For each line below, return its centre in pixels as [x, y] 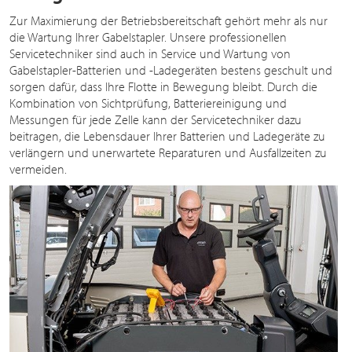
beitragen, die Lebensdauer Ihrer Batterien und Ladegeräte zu [167, 136]
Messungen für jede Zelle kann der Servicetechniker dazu [156, 119]
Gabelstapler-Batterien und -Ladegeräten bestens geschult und [171, 70]
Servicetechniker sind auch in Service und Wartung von [150, 53]
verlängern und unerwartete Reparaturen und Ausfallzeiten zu [168, 152]
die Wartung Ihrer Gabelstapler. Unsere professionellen [148, 37]
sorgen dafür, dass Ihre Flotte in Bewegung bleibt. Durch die [163, 86]
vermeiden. [38, 169]
